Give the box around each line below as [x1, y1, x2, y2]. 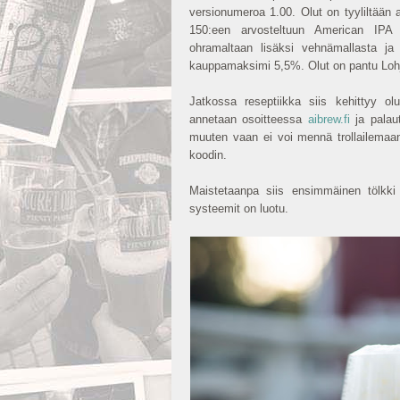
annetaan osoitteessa [189, 112, 308, 126]
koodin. [189, 148, 230, 162]
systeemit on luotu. [189, 202, 292, 215]
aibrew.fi [307, 112, 350, 126]
